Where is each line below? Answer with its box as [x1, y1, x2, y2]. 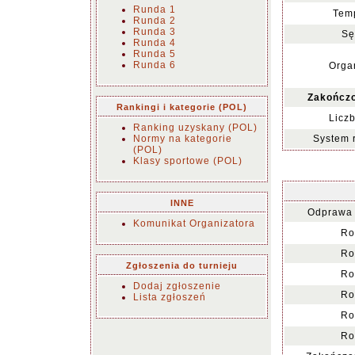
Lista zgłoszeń [133, 292, 206, 303]
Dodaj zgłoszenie [133, 281, 221, 292]
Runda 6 [133, 59, 176, 71]
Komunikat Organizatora [133, 218, 255, 229]
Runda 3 [133, 26, 176, 37]
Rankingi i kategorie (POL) [116, 102, 247, 112]
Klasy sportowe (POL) [133, 155, 242, 166]
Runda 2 [133, 15, 176, 26]
